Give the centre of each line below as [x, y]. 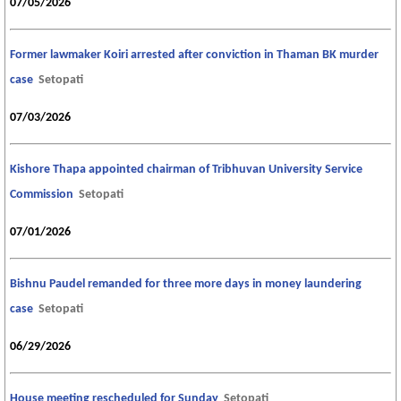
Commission [42, 195]
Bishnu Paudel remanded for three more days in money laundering [186, 285]
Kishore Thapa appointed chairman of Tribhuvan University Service [186, 170]
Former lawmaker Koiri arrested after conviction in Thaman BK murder [194, 55]
